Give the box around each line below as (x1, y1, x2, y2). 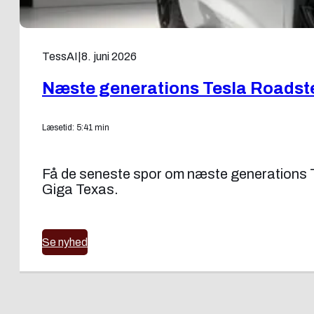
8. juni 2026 (81, 50, 137, 62)
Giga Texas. (42, 181, 118, 197)
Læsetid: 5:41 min (42, 122, 109, 132)
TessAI (42, 50, 78, 62)
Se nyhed (42, 235, 88, 248)
